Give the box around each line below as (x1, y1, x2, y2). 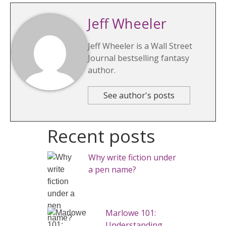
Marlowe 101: (105, 207, 156, 219)
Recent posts (47, 124, 155, 148)
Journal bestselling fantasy (88, 52, 189, 64)
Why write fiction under (88, 152, 176, 163)
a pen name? (88, 164, 136, 176)
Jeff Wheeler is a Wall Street (88, 40, 192, 52)
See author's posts (103, 90, 175, 101)
